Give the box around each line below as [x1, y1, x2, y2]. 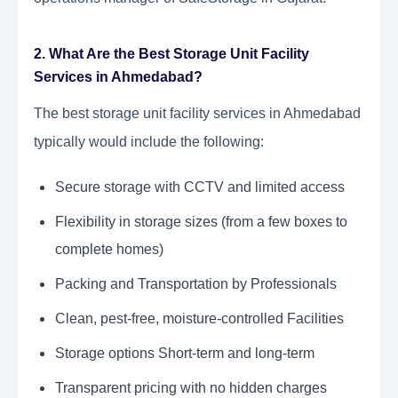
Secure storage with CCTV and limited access [55, 179, 345, 195]
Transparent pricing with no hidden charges [55, 380, 327, 396]
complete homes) [55, 242, 163, 258]
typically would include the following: [34, 134, 264, 150]
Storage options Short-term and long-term [55, 346, 314, 362]
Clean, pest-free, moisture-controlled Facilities [55, 311, 344, 327]
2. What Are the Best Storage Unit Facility [34, 46, 309, 62]
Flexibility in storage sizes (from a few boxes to [55, 214, 347, 230]
